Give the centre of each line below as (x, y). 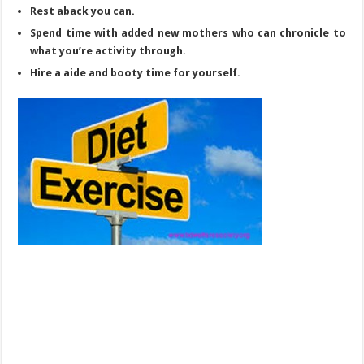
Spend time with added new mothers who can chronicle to (188, 32)
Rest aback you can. (83, 11)
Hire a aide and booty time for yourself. (136, 72)
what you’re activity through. (108, 50)
